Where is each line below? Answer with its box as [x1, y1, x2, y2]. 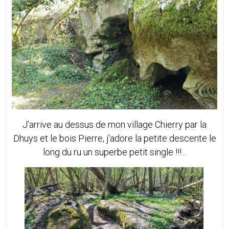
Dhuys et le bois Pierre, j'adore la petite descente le [13, 133, 216, 144]
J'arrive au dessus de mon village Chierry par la [22, 119, 207, 130]
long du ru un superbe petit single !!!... [43, 147, 186, 158]
